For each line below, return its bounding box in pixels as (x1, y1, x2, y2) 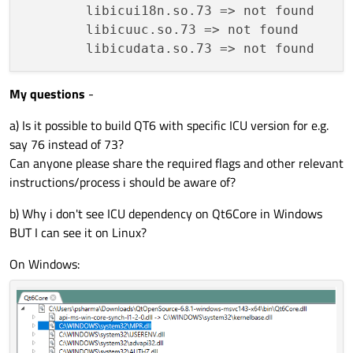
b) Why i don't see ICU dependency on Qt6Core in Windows (9, 204, 322, 224)
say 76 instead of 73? (9, 135, 124, 154)
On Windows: (9, 255, 80, 274)
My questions (9, 84, 85, 104)
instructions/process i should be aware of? (9, 173, 236, 192)
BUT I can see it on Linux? (9, 223, 147, 243)
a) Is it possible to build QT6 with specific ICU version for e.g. (9, 116, 329, 136)
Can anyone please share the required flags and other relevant (9, 154, 344, 173)
